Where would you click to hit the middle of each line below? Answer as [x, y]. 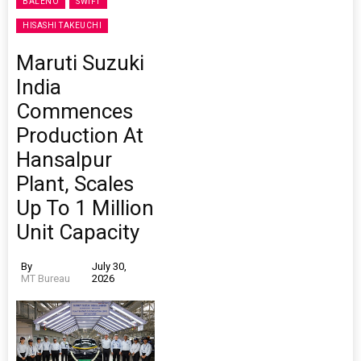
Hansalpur [64, 160]
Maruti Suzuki [80, 63]
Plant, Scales [75, 184]
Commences [75, 112]
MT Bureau [46, 279]
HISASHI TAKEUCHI [62, 26]
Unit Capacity [78, 232]
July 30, [109, 267]
